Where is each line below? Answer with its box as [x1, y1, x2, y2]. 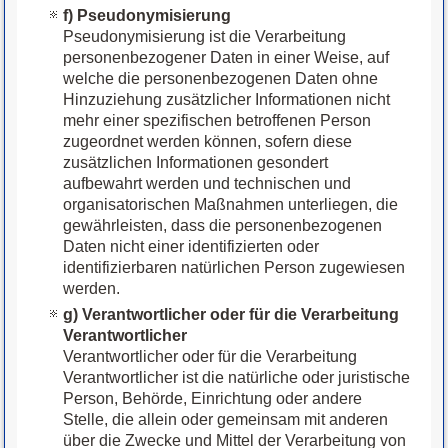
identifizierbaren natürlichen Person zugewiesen [63, 259, 406, 277]
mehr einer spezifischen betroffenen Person [63, 112, 372, 130]
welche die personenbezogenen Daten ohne [63, 70, 379, 88]
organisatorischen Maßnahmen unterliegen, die [63, 196, 399, 214]
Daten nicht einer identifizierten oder [63, 238, 320, 256]
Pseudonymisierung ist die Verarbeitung [63, 28, 347, 46]
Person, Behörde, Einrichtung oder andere [63, 390, 363, 408]
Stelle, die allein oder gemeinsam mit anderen [63, 411, 389, 429]
